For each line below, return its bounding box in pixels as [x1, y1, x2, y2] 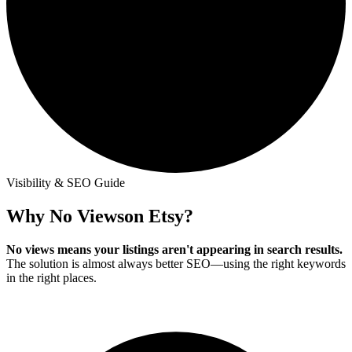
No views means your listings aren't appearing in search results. [6, 242, 343, 256]
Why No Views [6, 205, 124, 226]
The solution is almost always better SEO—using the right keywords [6, 256, 346, 270]
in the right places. [6, 270, 97, 284]
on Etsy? [124, 205, 193, 226]
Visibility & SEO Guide [6, 176, 125, 189]
